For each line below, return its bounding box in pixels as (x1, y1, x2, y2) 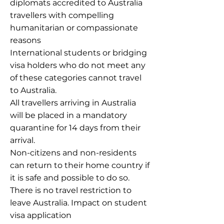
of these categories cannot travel (10, 73, 141, 82)
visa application (10, 210, 71, 220)
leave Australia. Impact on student (10, 198, 147, 207)
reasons (10, 35, 41, 45)
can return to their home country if (10, 160, 149, 170)
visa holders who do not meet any (10, 60, 145, 70)
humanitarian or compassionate (10, 23, 138, 32)
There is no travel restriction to (10, 185, 131, 195)
